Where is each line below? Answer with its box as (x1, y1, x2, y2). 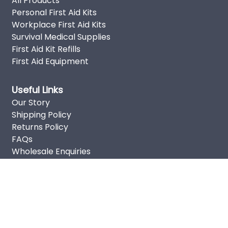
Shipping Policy (11, 108, 71, 121)
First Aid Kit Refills (11, 43, 80, 55)
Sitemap (11, 182, 45, 194)
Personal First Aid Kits (11, 6, 97, 18)
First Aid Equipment (11, 55, 89, 67)
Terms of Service (11, 169, 79, 182)
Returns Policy (11, 121, 68, 133)
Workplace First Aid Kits (11, 18, 106, 31)
